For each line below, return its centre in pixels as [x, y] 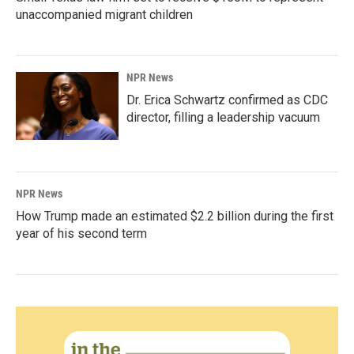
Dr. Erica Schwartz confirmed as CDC [227, 100]
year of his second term [81, 234]
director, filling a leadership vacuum [223, 118]
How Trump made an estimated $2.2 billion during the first [175, 217]
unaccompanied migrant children [104, 15]
